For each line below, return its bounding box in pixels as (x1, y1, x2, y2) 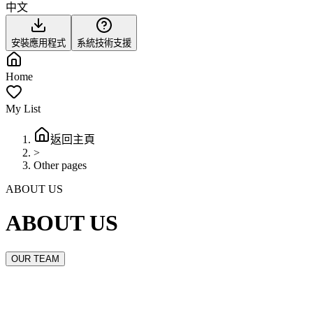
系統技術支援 (77, 38, 131, 48)
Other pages (34, 159, 87, 171)
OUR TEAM (11, 253, 59, 264)
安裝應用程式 (11, 38, 66, 48)
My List (6, 103, 41, 115)
